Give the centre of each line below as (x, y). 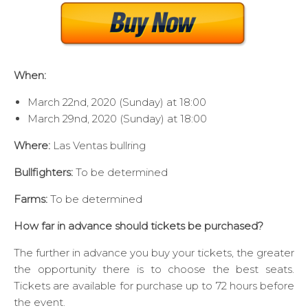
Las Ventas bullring (98, 145)
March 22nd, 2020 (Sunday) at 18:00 (117, 102)
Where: (32, 145)
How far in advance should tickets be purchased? (139, 225)
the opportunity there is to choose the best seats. (154, 269)
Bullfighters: (43, 172)
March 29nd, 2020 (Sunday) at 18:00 (117, 118)
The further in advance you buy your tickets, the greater (154, 252)
